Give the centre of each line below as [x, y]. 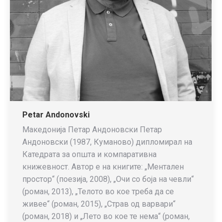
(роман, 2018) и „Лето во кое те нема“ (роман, [106, 216]
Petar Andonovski [56, 115]
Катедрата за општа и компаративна [89, 154]
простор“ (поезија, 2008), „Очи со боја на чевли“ [108, 179]
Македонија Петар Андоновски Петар [92, 130]
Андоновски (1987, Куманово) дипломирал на [107, 142]
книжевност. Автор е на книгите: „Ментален [103, 167]
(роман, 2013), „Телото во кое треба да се [98, 192]
